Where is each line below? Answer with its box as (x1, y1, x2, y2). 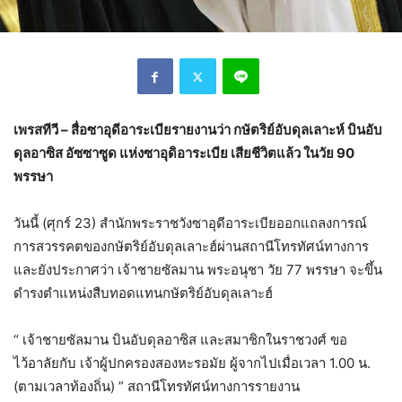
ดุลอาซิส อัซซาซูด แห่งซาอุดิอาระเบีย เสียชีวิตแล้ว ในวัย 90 (13, 144, 354, 162)
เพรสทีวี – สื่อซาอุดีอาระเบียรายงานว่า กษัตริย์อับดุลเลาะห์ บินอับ (13, 121, 382, 139)
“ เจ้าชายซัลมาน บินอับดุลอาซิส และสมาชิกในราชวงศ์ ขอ (13, 331, 347, 349)
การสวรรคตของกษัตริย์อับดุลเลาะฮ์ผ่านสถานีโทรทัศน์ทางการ (13, 238, 369, 256)
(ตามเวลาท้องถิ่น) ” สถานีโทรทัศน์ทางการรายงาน (13, 378, 300, 396)
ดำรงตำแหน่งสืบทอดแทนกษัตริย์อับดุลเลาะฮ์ (13, 284, 273, 302)
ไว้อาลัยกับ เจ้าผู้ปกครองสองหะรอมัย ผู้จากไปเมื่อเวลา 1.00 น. (13, 354, 371, 372)
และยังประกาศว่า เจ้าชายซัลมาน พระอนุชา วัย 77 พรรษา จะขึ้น (13, 261, 382, 279)
